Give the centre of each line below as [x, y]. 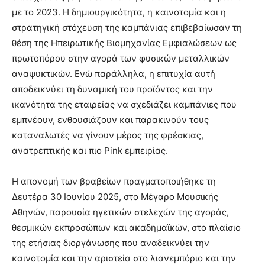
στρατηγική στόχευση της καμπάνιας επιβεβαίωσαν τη [127, 28]
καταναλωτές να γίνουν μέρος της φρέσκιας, [108, 135]
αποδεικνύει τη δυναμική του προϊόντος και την [112, 89]
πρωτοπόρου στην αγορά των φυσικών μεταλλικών [121, 58]
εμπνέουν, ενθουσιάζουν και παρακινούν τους [110, 120]
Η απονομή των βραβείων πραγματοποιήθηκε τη [114, 181]
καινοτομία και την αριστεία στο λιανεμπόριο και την [124, 258]
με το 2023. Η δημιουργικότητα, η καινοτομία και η [119, 12]
